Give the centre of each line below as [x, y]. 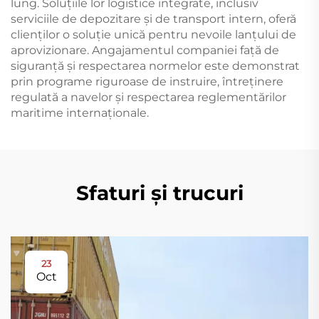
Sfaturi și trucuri [159, 193]
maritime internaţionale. [80, 113]
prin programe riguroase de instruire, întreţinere [147, 81]
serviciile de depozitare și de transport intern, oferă [153, 19]
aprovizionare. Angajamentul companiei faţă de [145, 50]
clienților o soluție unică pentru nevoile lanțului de [153, 34]
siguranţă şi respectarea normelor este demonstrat [155, 66]
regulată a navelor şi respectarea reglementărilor [148, 97]
